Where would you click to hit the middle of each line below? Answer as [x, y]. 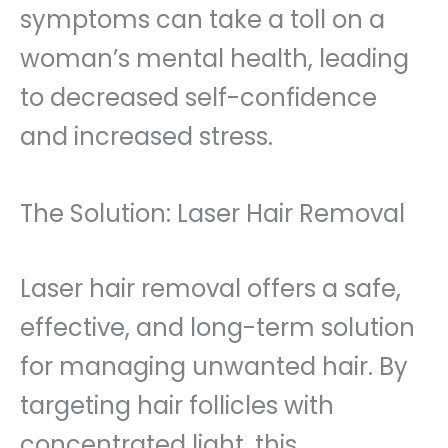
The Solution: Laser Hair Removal [212, 213]
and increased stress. [146, 136]
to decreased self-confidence [198, 97]
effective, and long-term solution [217, 327]
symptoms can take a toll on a [202, 19]
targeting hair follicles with [177, 405]
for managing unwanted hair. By [214, 366]
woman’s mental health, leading [214, 58]
